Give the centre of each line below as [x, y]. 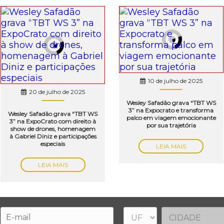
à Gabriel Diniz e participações [53, 136]
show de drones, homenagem [53, 128]
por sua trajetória [171, 125]
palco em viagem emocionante [171, 117]
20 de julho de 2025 [57, 91]
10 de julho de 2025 [175, 80]
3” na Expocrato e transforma [171, 110]
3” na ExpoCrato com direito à [53, 121]
